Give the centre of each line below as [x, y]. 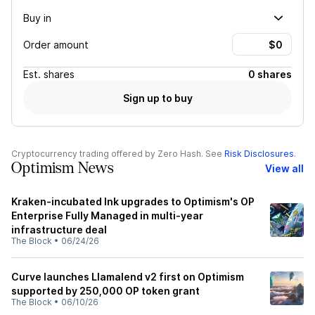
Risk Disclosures [259, 154]
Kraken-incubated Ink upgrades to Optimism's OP [133, 201]
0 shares [270, 74]
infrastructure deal [59, 230]
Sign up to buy [157, 98]
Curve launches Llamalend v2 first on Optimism [128, 277]
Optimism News [63, 168]
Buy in [37, 18]
